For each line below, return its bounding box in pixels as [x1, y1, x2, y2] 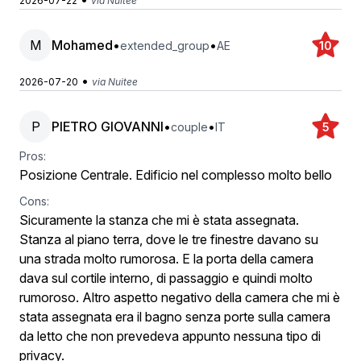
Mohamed [52, 37, 113, 53]
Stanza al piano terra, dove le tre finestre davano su [19, 231, 318, 247]
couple [171, 119, 208, 134]
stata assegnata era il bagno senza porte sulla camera [19, 309, 330, 325]
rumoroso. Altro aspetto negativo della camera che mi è [19, 289, 340, 305]
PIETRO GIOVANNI [52, 118, 164, 135]
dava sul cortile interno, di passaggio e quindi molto [19, 270, 313, 286]
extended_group [120, 38, 210, 52]
